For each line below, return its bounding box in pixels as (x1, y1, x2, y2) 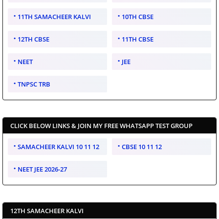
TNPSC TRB (18, 80, 50, 89)
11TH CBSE (122, 35, 153, 44)
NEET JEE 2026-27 (18, 165, 67, 174)
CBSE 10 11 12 (122, 142, 162, 152)
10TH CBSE (122, 12, 153, 22)
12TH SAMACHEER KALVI (10, 206, 84, 216)
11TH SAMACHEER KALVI (18, 12, 91, 22)
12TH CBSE (18, 35, 49, 44)
